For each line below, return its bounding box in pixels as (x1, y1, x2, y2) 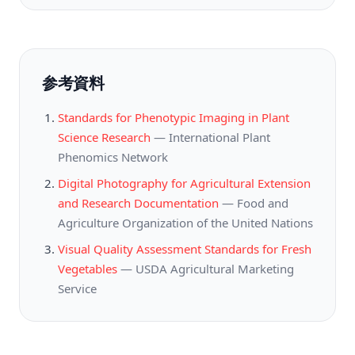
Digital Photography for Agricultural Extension (58, 175, 311, 191)
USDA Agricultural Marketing (136, 261, 294, 277)
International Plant (169, 129, 270, 145)
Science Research (58, 129, 151, 145)
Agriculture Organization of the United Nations (58, 215, 313, 231)
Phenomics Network (58, 149, 168, 165)
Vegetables (58, 261, 117, 277)
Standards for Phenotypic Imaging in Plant (58, 109, 289, 125)
